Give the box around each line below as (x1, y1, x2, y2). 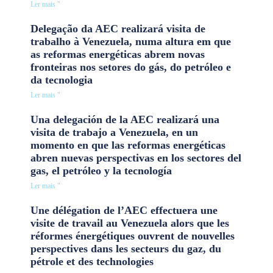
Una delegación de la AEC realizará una (30, 113, 219, 126)
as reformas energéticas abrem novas (30, 48, 205, 61)
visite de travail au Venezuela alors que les (30, 217, 229, 230)
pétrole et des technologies (30, 255, 154, 268)
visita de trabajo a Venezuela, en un (30, 126, 198, 139)
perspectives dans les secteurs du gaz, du (30, 243, 221, 255)
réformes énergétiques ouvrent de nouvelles (30, 230, 235, 243)
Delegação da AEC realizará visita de (30, 23, 205, 35)
